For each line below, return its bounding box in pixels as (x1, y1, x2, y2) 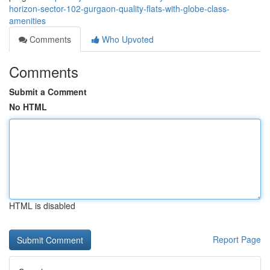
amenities (9, 14, 46, 27)
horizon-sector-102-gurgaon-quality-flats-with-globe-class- (9, 2, 230, 14)
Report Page (213, 233, 261, 245)
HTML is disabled (9, 199, 75, 212)
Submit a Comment (9, 86, 87, 98)
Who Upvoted (99, 33, 154, 45)
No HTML (9, 101, 47, 113)
